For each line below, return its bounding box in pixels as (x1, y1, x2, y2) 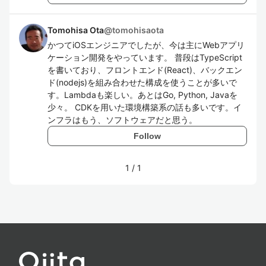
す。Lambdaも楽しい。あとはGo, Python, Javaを (47, 90, 237, 100)
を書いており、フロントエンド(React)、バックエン (47, 65, 242, 75)
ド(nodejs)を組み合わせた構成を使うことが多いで (47, 77, 237, 87)
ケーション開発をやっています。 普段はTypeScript (47, 52, 242, 62)
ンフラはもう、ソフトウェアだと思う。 (47, 115, 197, 125)
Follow (134, 131, 161, 141)
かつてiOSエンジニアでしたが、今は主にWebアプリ (47, 40, 245, 50)
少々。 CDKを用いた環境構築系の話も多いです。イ (47, 102, 242, 112)
